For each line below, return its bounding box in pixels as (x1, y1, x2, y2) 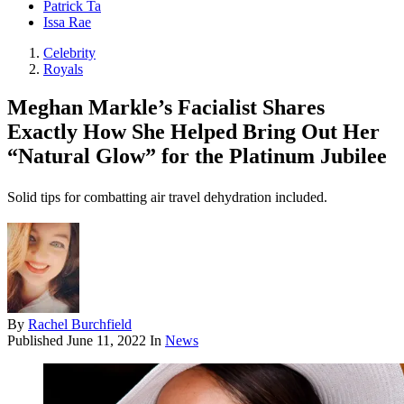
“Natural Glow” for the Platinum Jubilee (7, 144, 387, 169)
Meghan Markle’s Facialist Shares (7, 96, 325, 120)
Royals (43, 61, 83, 78)
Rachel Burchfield (28, 317, 132, 333)
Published (7, 333, 67, 349)
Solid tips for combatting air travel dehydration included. (7, 189, 327, 206)
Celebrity (43, 45, 96, 61)
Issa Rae (43, 14, 91, 31)
